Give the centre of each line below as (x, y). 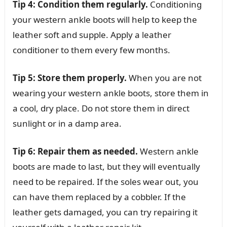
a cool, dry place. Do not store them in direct (101, 108)
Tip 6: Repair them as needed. (75, 151)
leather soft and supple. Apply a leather (92, 34)
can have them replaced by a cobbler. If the (99, 197)
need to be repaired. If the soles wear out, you (105, 181)
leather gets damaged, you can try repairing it (105, 212)
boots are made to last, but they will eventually (106, 166)
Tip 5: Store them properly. (69, 78)
